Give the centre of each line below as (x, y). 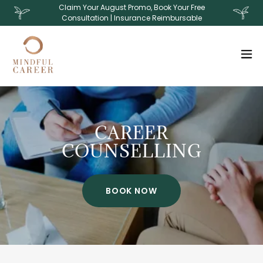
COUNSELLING (131, 151)
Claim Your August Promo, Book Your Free (131, 7)
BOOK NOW (131, 190)
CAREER (131, 133)
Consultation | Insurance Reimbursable (131, 18)
